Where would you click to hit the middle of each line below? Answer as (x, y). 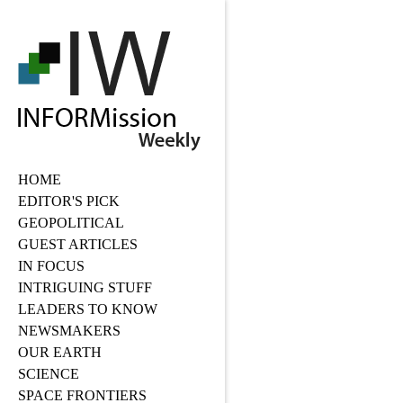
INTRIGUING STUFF (85, 287)
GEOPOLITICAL (71, 223)
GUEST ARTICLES (78, 244)
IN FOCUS (51, 266)
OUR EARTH (60, 352)
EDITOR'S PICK (69, 201)
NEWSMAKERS (69, 331)
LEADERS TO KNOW (88, 309)
